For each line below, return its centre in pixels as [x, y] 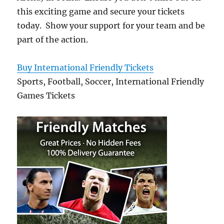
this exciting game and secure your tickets [101, 12]
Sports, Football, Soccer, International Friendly [111, 82]
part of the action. [53, 40]
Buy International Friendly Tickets [85, 68]
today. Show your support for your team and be [111, 26]
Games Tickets [46, 96]
